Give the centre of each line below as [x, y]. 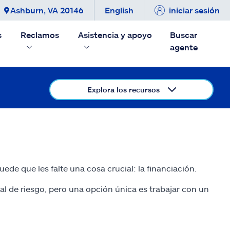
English [119, 10]
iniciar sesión [194, 10]
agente [184, 47]
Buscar [184, 35]
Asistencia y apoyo [115, 35]
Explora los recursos [123, 90]
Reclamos [40, 35]
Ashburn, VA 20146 [47, 10]
